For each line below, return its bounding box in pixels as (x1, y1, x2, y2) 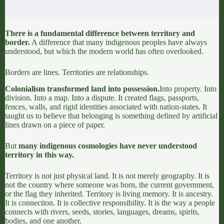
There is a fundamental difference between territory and (5, 29, 195, 37)
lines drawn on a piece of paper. (5, 120, 105, 129)
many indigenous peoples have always (86, 38, 207, 46)
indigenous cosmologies (39, 141, 117, 150)
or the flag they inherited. (5, 189, 86, 198)
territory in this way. (5, 150, 74, 159)
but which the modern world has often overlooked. (42, 47, 203, 55)
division (5, 93, 30, 102)
